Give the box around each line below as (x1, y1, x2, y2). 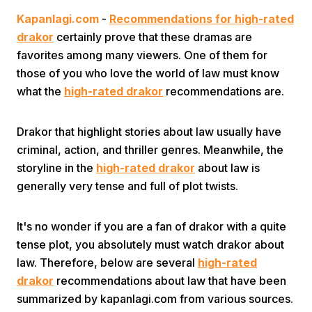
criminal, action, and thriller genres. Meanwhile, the (17, 143, 283, 157)
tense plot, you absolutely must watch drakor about (17, 237, 284, 251)
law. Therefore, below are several (17, 256, 198, 270)
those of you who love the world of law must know (17, 66, 279, 80)
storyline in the (17, 161, 96, 175)
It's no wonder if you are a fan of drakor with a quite (17, 219, 286, 233)
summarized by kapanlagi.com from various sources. (17, 292, 293, 306)
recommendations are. (163, 84, 284, 98)
